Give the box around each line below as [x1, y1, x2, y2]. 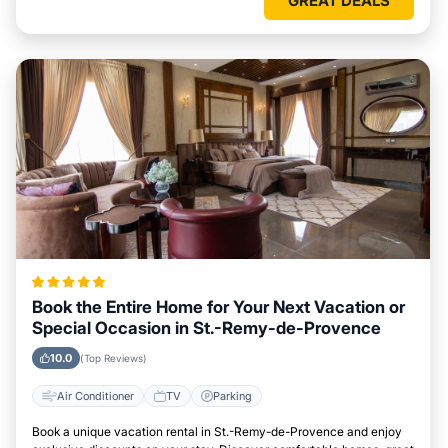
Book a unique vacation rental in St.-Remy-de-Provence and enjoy [32, 424, 402, 439]
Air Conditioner [57, 388, 134, 403]
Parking [213, 388, 252, 403]
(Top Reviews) [80, 352, 147, 364]
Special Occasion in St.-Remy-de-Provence [32, 318, 381, 338]
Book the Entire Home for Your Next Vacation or [32, 297, 405, 317]
